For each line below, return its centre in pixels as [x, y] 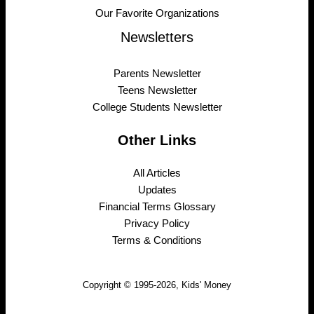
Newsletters [157, 37]
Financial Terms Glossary [157, 207]
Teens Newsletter [157, 91]
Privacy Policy [157, 224]
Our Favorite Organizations [157, 14]
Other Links [157, 141]
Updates [157, 190]
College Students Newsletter [157, 108]
